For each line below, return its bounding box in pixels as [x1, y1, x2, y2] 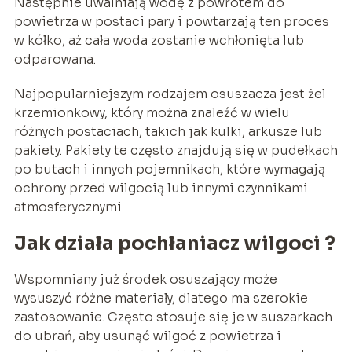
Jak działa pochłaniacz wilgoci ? [13, 232, 335, 256]
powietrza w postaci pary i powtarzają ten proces [13, 13, 329, 31]
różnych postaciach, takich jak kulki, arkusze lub [13, 123, 322, 141]
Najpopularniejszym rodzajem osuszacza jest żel [13, 86, 326, 103]
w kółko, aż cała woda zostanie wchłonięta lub [13, 32, 304, 49]
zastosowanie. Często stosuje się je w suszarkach [13, 309, 332, 326]
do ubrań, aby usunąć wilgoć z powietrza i [13, 328, 281, 345]
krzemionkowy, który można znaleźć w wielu [13, 104, 290, 122]
